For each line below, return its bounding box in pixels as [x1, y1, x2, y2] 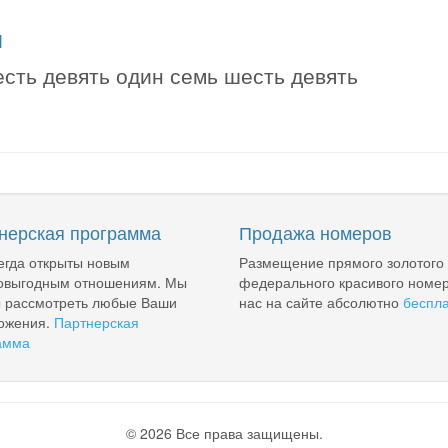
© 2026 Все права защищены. [125, 423, 323, 443]
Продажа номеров [239, 219, 392, 245]
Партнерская [53, 312, 139, 332]
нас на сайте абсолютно [239, 292, 403, 312]
